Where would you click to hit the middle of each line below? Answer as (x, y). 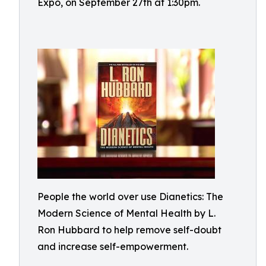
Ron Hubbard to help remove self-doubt (129, 230)
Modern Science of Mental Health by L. (126, 213)
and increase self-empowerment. (113, 246)
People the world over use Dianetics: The (130, 197)
